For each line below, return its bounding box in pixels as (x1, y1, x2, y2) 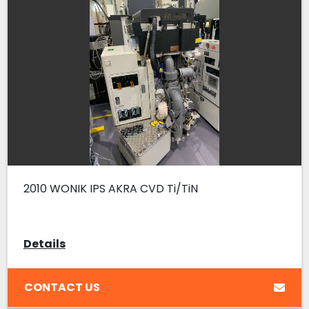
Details (23, 236, 66, 252)
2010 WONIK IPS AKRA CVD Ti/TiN (23, 181, 198, 197)
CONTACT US (23, 279, 100, 295)
